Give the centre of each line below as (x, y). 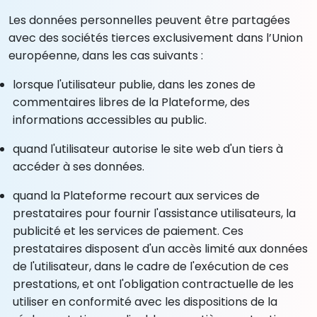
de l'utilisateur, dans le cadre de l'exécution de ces (151, 266)
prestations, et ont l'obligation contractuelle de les (154, 284)
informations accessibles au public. (110, 120)
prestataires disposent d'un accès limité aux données (161, 248)
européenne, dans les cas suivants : (106, 55)
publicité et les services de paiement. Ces (128, 231)
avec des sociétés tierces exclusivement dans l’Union (156, 38)
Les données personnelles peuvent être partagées (149, 20)
